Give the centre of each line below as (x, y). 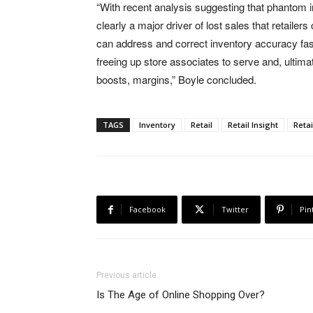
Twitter (235, 210)
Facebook (147, 210)
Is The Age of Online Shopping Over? (181, 295)
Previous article (126, 276)
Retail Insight (253, 125)
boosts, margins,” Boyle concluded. (176, 80)
